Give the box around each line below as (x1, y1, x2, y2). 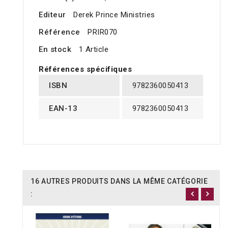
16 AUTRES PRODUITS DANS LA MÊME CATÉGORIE (31, 177, 208, 186)
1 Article (78, 45, 108, 54)
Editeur (39, 10, 66, 20)
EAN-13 (49, 104, 77, 113)
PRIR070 (88, 27, 118, 37)
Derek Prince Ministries (73, 10, 155, 20)
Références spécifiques (39, 65, 132, 74)
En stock (39, 45, 71, 54)
